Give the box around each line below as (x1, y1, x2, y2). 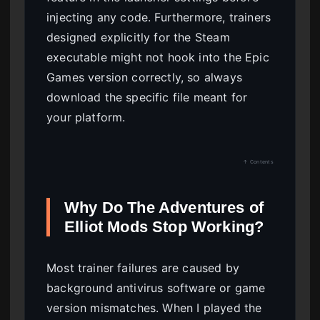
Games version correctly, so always (46, 70, 242, 85)
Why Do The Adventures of (64, 199, 264, 217)
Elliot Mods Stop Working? (64, 218, 264, 236)
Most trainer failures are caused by (46, 261, 240, 276)
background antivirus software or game (46, 281, 266, 296)
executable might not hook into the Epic (46, 50, 269, 65)
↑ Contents (243, 159, 274, 166)
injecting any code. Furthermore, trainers (46, 10, 271, 25)
